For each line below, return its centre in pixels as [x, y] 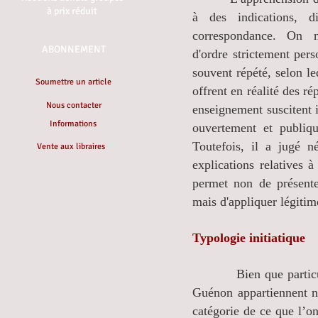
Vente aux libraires [71, 147]
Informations [73, 124]
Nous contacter [73, 105]
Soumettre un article [73, 82]
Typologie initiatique [249, 238]
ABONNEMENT [73, 49]
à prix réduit [72, 11]
